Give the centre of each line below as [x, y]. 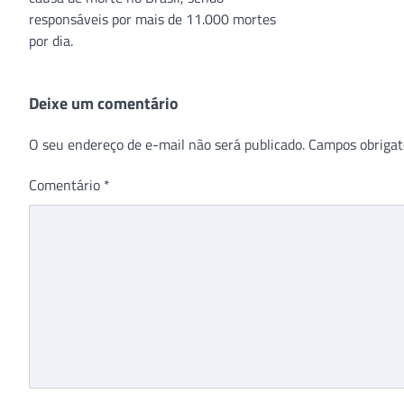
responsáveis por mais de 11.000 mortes [152, 18]
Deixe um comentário [104, 103]
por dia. [51, 40]
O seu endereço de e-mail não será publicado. [167, 144]
